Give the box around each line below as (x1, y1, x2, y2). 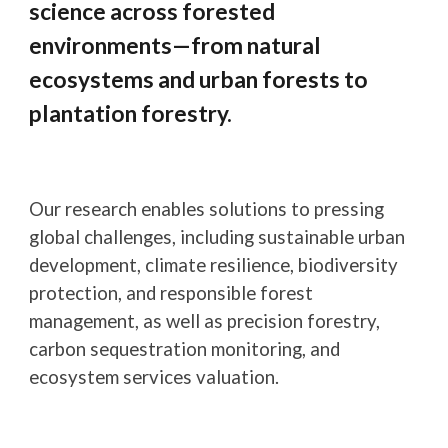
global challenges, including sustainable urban (29, 226, 406, 248)
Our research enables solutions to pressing (29, 198, 385, 220)
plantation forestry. (29, 100, 233, 127)
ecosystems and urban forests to (29, 66, 369, 93)
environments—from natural (29, 32, 322, 59)
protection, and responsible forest (29, 282, 314, 304)
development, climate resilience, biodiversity (29, 254, 399, 276)
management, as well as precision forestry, (29, 310, 381, 332)
